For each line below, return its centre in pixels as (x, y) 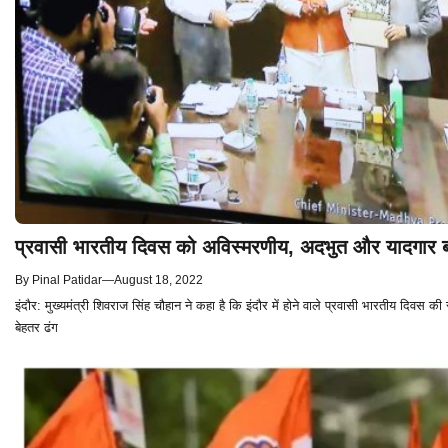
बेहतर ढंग (36, 328)
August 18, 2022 (158, 280)
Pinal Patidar (67, 280)
